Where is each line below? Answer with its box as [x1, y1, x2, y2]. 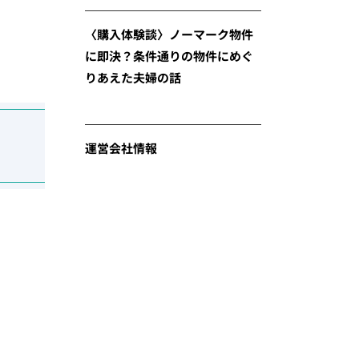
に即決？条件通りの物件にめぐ [85, 47, 253, 64]
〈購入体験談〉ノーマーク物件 [85, 26, 253, 42]
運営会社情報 [85, 139, 157, 156]
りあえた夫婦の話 [85, 69, 181, 86]
